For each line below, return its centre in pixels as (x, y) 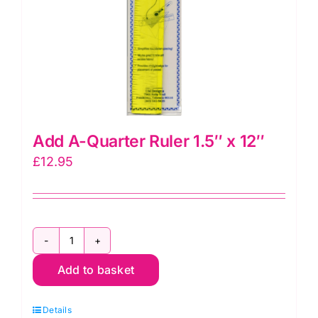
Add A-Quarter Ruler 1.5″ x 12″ (149, 141)
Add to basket (96, 269)
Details (57, 309)
